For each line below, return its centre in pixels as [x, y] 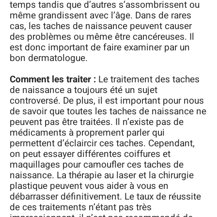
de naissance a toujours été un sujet [84, 90]
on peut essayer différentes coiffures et [90, 154]
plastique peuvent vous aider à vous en [89, 186]
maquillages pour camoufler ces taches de [97, 165]
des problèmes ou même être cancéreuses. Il [102, 37]
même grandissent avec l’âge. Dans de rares [101, 15]
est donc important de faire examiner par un [100, 47]
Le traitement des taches [148, 80]
